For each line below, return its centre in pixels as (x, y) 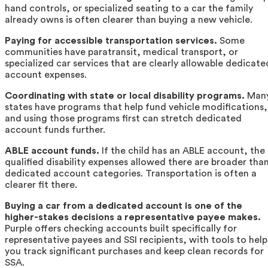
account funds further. (55, 130)
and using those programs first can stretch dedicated (123, 118)
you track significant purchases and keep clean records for (134, 251)
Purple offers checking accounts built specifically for (121, 228)
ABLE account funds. (52, 150)
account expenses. (46, 74)
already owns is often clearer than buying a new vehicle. (129, 19)
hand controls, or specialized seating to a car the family (129, 8)
